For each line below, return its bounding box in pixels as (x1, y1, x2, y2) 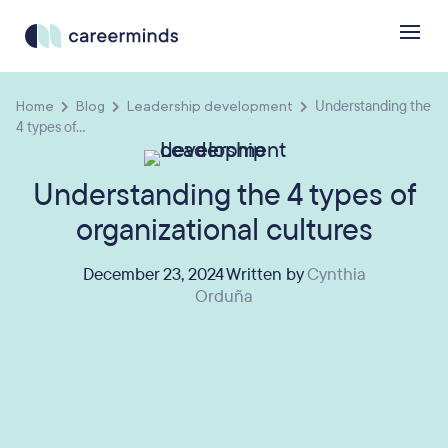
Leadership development (127, 96, 293, 116)
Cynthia (306, 263, 366, 287)
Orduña (195, 285, 253, 309)
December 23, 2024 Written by (82, 263, 307, 287)
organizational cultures (75, 210, 373, 252)
